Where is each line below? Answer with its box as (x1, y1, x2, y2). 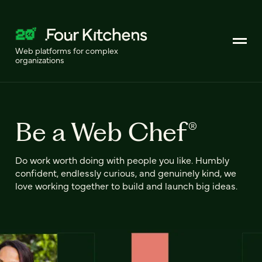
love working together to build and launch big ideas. (15, 178, 237, 192)
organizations (15, 54, 64, 65)
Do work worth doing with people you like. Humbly (15, 153, 229, 166)
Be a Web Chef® (15, 116, 198, 147)
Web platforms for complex (15, 44, 118, 56)
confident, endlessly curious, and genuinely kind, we (15, 166, 236, 179)
